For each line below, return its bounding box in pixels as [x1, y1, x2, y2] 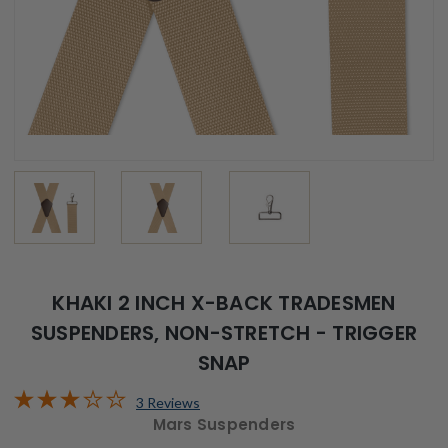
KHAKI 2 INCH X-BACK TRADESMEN [52, 289, 396, 318]
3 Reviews [136, 394, 200, 412]
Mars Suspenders [152, 414, 296, 436]
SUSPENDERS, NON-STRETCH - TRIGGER [30, 319, 418, 348]
